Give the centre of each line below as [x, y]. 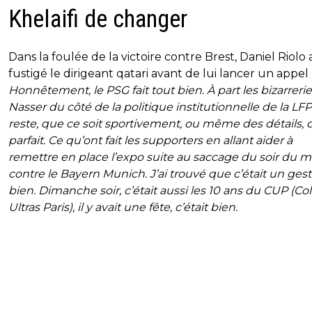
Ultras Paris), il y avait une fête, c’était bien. [123, 208]
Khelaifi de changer [98, 19]
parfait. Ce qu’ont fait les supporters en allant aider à [150, 141]
